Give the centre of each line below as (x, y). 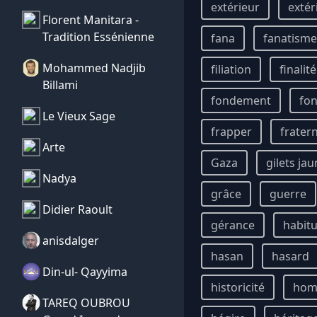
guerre (288, 194)
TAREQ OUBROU (86, 303)
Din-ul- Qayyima (85, 272)
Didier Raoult (77, 209)
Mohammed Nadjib (94, 68)
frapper (231, 132)
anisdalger (71, 241)
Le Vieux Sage (79, 116)
